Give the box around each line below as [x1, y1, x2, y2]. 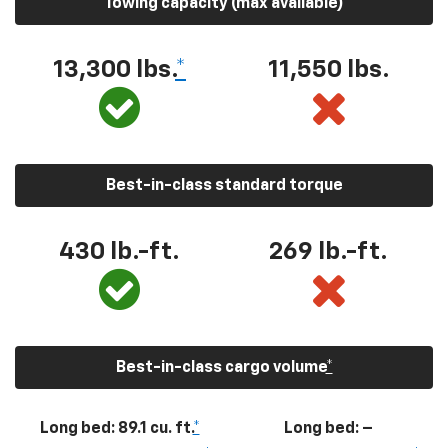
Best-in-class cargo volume [115, 359, 326, 376]
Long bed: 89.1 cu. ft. [39, 420, 193, 437]
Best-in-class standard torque [105, 177, 343, 194]
